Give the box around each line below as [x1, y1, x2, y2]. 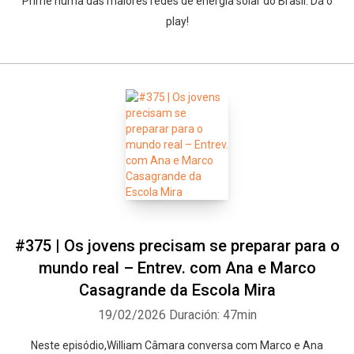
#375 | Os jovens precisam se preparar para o [14, 236, 340, 255]
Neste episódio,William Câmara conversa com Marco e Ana [31, 339, 323, 352]
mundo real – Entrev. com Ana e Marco [38, 258, 316, 277]
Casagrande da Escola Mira [78, 281, 276, 299]
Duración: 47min [168, 307, 257, 322]
